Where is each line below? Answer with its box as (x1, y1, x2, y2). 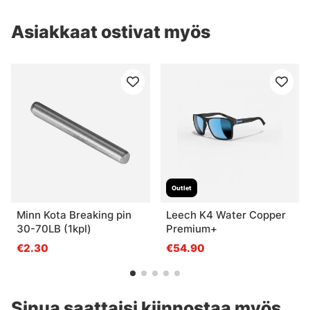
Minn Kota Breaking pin (17, 208, 131, 221)
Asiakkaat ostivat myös (11, 21, 210, 43)
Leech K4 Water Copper (165, 208, 286, 221)
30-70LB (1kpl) (17, 221, 91, 235)
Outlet (171, 183, 192, 192)
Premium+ (165, 221, 217, 235)
